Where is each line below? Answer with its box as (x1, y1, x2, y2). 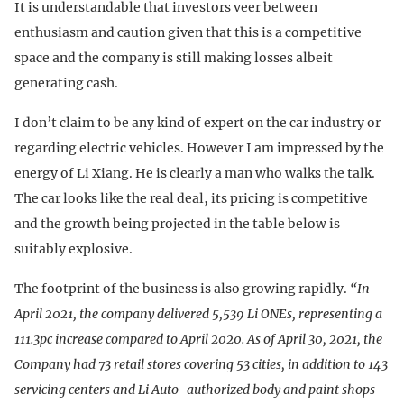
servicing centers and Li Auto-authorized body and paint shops (14, 381, 375, 398)
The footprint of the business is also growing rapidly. (14, 280, 350, 297)
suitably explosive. (14, 240, 133, 257)
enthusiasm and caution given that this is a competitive (14, 23, 362, 41)
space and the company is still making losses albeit (14, 49, 333, 66)
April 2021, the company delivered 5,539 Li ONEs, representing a (14, 305, 382, 322)
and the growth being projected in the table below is (14, 215, 340, 232)
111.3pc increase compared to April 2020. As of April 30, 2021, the (14, 330, 382, 347)
